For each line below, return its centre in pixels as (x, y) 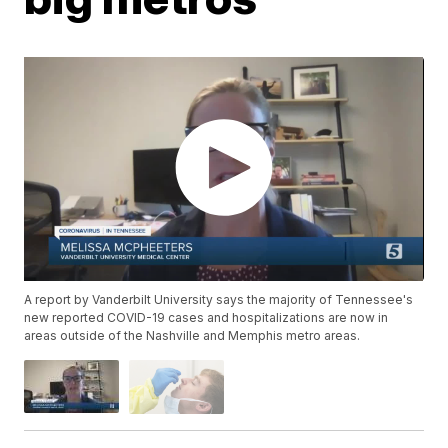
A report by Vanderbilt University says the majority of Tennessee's (219, 300)
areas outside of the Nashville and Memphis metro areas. (192, 336)
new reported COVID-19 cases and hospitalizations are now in (206, 318)
